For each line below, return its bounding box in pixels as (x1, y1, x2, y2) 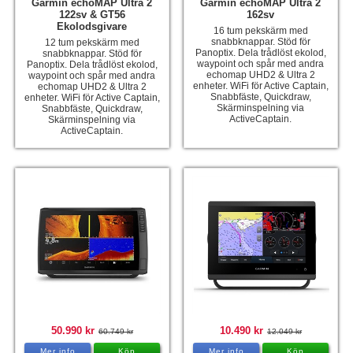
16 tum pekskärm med (213, 25, 308, 37)
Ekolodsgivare (57, 20, 128, 33)
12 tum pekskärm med (44, 37, 139, 49)
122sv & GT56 (58, 9, 125, 21)
